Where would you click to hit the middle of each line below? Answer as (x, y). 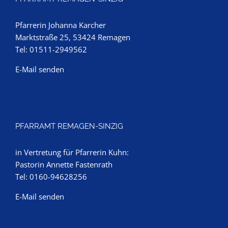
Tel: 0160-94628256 (51, 177)
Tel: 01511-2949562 (51, 49)
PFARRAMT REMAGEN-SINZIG (69, 126)
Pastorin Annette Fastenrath (64, 164)
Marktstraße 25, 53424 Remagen (73, 37)
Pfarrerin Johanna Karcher (61, 25)
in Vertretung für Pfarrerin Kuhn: (72, 152)
